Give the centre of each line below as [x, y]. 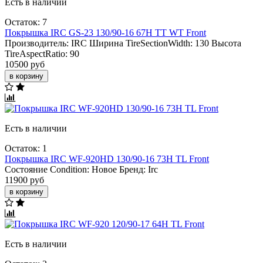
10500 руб [25, 64]
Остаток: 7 [26, 22]
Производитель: [37, 43]
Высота [226, 43]
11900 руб [24, 180]
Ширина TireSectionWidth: [141, 43]
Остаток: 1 [26, 148]
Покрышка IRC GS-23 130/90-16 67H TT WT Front [105, 32]
